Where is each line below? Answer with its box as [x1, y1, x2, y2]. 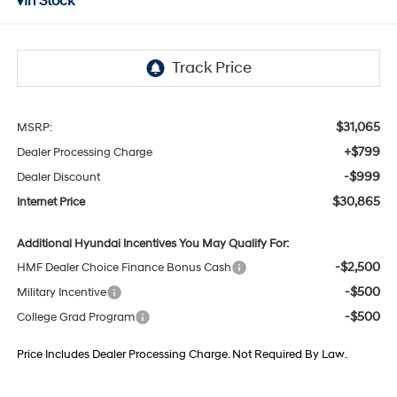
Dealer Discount [16, 170, 100, 185]
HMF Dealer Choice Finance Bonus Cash [16, 261, 231, 276]
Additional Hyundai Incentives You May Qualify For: [16, 237, 289, 252]
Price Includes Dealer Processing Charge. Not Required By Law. [16, 347, 347, 362]
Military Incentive [16, 285, 106, 300]
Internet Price [16, 195, 85, 210]
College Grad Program [16, 310, 135, 325]
